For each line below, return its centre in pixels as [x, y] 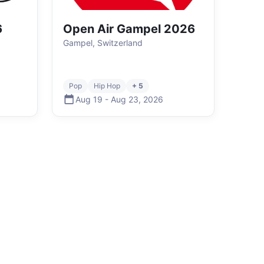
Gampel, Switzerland [103, 43]
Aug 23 [125, 99]
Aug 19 [89, 99]
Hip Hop [107, 86]
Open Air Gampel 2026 [129, 29]
